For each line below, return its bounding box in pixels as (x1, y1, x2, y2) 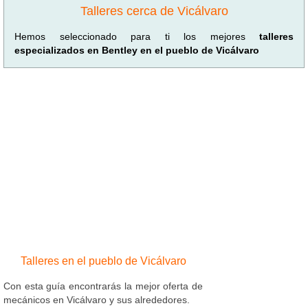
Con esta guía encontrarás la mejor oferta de (3, 280, 203, 291)
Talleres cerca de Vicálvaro (80, 3, 228, 18)
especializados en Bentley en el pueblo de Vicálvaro (14, 44, 259, 56)
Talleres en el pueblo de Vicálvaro (20, 254, 186, 267)
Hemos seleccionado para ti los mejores (14, 30, 259, 42)
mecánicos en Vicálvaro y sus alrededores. (3, 294, 190, 305)
